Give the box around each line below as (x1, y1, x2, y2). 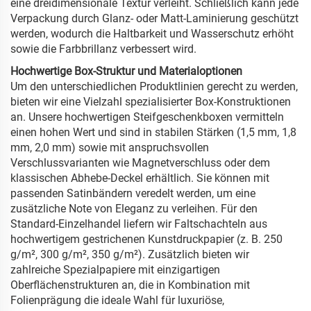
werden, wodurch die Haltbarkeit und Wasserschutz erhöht (10, 27, 294, 41)
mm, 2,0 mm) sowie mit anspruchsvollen (10, 141, 209, 155)
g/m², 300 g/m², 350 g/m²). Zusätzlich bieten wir (10, 248, 249, 262)
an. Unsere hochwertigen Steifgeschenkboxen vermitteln (10, 110, 284, 124)
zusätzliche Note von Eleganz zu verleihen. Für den (10, 202, 258, 216)
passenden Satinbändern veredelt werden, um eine (10, 187, 255, 201)
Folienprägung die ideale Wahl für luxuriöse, (10, 294, 224, 308)
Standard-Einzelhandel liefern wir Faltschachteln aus (10, 217, 267, 231)
